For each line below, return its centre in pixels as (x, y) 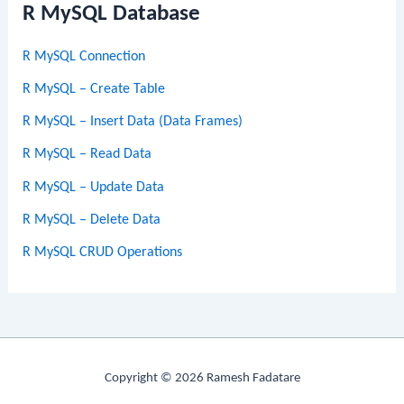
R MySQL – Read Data (87, 155)
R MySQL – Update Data (94, 187)
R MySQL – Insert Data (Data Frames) (133, 122)
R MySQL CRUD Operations (103, 253)
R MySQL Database (112, 14)
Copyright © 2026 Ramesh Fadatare (202, 379)
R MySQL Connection (84, 56)
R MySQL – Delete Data (92, 220)
